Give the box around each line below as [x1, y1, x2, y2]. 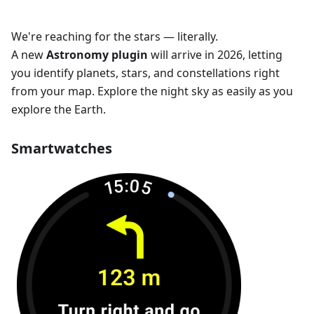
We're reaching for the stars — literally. [11, 28, 218, 44]
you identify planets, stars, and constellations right [11, 64, 280, 81]
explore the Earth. [11, 101, 106, 117]
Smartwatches [11, 138, 112, 158]
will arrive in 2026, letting [148, 46, 282, 62]
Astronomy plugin [46, 46, 148, 62]
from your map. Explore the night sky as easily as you [11, 83, 293, 99]
